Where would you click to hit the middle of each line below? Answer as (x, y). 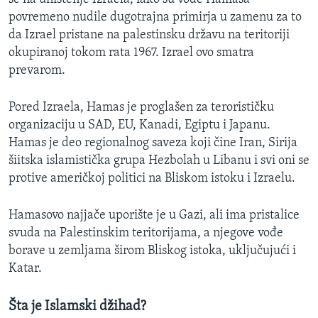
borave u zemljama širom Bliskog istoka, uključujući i (152, 251)
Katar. (25, 268)
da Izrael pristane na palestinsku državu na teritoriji (149, 35)
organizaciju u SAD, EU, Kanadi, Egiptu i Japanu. (139, 125)
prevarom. (37, 70)
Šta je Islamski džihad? (77, 306)
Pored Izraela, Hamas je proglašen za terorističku (141, 107)
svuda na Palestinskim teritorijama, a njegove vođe (146, 233)
